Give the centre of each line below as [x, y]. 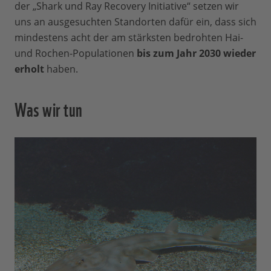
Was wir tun [49, 108]
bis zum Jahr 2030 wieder [195, 54]
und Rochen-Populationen [74, 54]
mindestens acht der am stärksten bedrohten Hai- [129, 38]
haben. [62, 69]
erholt [31, 69]
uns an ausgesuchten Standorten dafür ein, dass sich [135, 22]
